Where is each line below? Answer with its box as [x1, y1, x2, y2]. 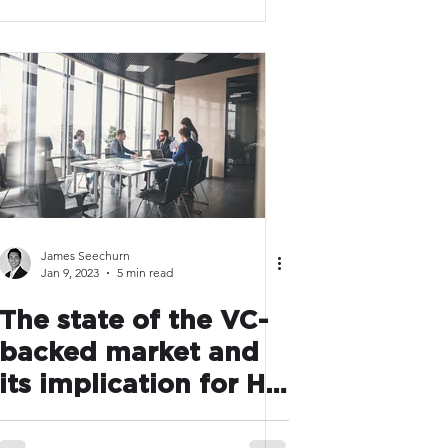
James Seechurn [41, 248, 130, 263]
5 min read [117, 265, 173, 280]
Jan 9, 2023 [41, 265, 99, 280]
